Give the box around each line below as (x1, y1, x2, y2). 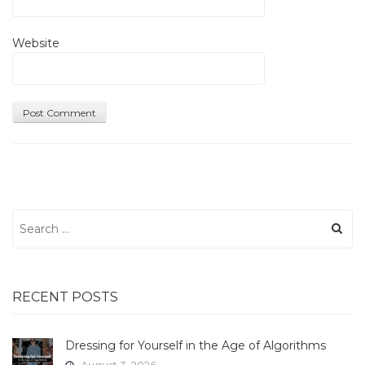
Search (11, 209, 51, 225)
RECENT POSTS (12, 288, 118, 305)
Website (12, 35, 59, 51)
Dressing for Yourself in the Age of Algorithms (65, 337, 326, 353)
